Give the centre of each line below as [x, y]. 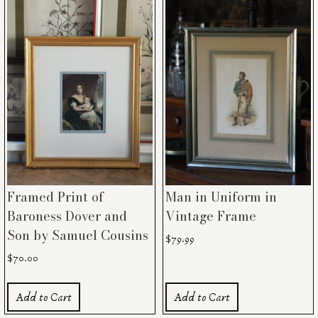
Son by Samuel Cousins [78, 236]
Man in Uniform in [221, 197]
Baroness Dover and [67, 216]
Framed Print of [56, 197]
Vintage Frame [210, 216]
